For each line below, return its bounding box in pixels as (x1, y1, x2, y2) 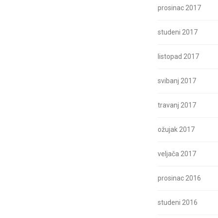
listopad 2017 (158, 53, 199, 60)
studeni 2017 (158, 28, 198, 36)
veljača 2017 (158, 150, 196, 158)
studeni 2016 (158, 199, 198, 206)
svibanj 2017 (158, 77, 196, 85)
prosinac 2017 (158, 4, 201, 12)
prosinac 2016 (158, 174, 201, 182)
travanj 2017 (158, 101, 196, 109)
